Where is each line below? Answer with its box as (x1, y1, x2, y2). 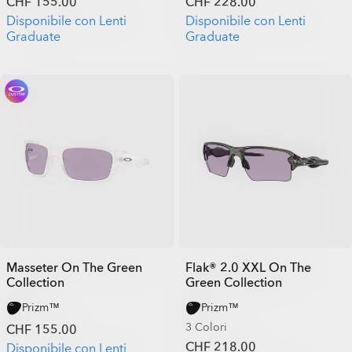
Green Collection (185, 273, 282, 291)
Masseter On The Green (6, 258, 142, 277)
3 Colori (185, 319, 227, 335)
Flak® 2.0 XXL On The (185, 258, 311, 277)
